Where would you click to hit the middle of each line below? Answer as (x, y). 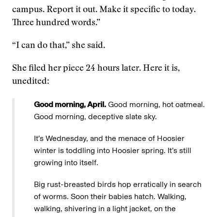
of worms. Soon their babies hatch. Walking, (110, 196)
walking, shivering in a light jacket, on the (105, 209)
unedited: (31, 82)
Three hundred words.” (56, 23)
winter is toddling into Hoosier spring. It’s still (113, 150)
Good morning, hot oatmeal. (155, 104)
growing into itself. (66, 163)
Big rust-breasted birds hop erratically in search (118, 184)
